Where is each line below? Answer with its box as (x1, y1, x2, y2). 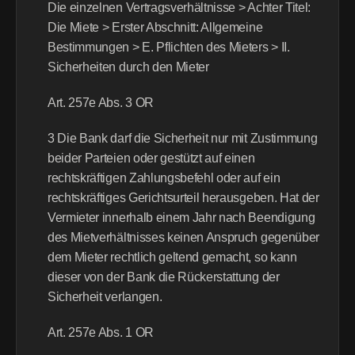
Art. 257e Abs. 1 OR (48, 326, 154, 339)
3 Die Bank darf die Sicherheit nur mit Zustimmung (48, 132, 318, 145)
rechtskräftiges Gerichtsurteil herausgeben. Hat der (48, 191, 319, 204)
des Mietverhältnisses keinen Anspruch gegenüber (48, 231, 319, 244)
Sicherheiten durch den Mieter (48, 60, 209, 74)
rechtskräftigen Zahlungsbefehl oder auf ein (48, 171, 281, 185)
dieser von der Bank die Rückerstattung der (48, 270, 280, 284)
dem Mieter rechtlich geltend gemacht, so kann (48, 250, 297, 264)
